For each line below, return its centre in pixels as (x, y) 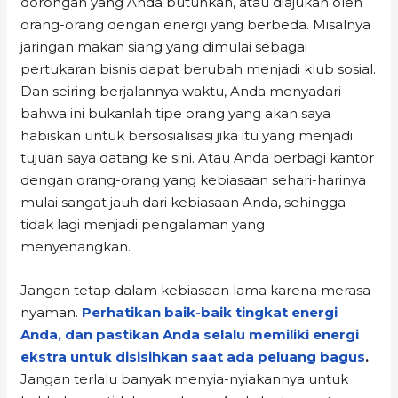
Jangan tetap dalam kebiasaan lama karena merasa (196, 290)
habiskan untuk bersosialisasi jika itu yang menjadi (187, 135)
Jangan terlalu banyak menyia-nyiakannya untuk (185, 378)
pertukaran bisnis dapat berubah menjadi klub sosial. (199, 68)
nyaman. (52, 312)
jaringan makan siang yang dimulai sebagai (164, 46)
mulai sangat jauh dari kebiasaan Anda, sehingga (183, 202)
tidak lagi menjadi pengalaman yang (143, 224)
